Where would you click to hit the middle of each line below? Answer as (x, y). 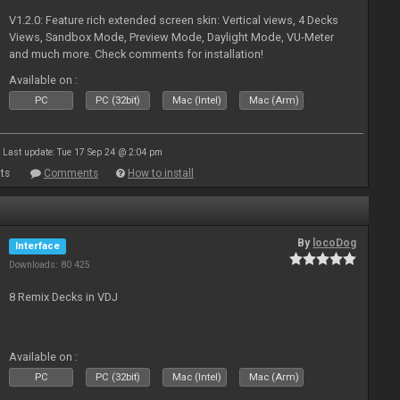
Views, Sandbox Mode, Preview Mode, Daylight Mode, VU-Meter (172, 37)
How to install (161, 173)
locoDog (335, 243)
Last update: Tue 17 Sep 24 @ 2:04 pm (82, 152)
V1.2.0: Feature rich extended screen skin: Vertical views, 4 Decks (174, 20)
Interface (38, 246)
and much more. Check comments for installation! (137, 54)
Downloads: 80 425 (50, 265)
